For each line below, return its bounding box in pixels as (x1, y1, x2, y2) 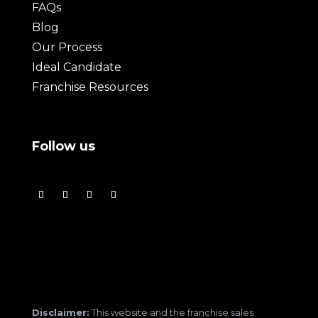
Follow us (31, 138, 95, 154)
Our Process (31, 40, 102, 54)
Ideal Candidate (31, 60, 121, 74)
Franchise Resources (31, 79, 148, 94)
